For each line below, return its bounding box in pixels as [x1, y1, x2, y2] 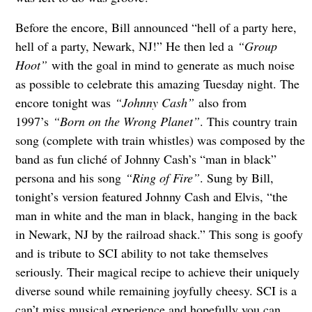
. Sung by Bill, [199, 169, 274, 186]
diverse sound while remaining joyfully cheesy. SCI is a [15, 281, 297, 299]
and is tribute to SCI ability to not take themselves [15, 244, 268, 261]
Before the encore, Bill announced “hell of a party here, [15, 18, 297, 36]
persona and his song [15, 169, 125, 186]
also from [198, 93, 247, 111]
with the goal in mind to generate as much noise [51, 56, 295, 73]
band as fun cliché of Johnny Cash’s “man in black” [15, 150, 276, 167]
